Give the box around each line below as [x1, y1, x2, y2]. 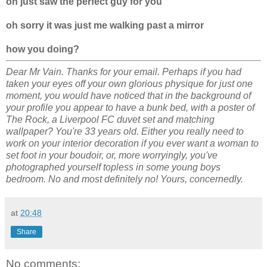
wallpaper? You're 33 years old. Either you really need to [6, 126, 244, 136]
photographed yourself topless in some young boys [6, 162, 221, 172]
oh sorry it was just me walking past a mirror [6, 20, 204, 30]
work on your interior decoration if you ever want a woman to [6, 138, 259, 148]
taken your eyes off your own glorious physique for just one [6, 78, 253, 89]
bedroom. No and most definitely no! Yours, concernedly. [6, 173, 243, 184]
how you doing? [6, 44, 79, 54]
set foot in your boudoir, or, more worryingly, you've [6, 150, 218, 160]
